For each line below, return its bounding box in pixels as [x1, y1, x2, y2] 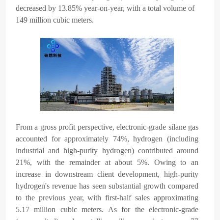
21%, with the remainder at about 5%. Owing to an [15, 158, 199, 166]
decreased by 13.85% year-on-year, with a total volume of [15, 3, 194, 12]
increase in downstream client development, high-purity [15, 169, 199, 178]
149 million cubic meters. [15, 15, 94, 24]
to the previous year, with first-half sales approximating [15, 193, 199, 202]
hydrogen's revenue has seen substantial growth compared [15, 181, 199, 190]
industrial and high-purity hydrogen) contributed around [15, 146, 199, 155]
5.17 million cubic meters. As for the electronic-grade [15, 205, 199, 214]
